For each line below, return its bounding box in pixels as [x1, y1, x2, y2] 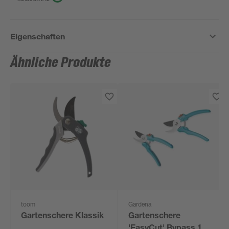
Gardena [128, 202, 152, 208]
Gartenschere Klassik [21, 213, 104, 221]
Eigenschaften [10, 31, 65, 41]
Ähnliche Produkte [10, 55, 111, 71]
